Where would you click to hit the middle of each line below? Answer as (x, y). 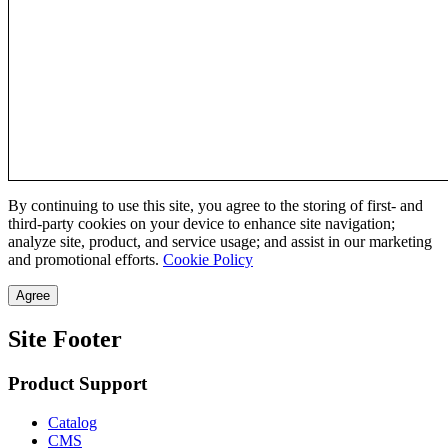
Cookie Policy (208, 260)
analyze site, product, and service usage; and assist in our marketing (220, 242)
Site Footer (65, 339)
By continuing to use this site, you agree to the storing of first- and (215, 206)
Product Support (77, 383)
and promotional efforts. (85, 260)
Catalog (72, 422)
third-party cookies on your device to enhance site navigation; (201, 224)
